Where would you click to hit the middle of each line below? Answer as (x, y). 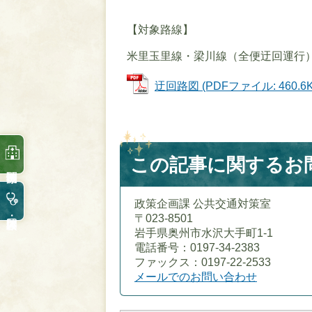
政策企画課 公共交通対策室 (203, 203)
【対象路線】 (160, 30)
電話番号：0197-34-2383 (197, 247)
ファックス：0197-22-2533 (203, 262)
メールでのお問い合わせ (196, 276)
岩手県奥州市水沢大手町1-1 (204, 233)
